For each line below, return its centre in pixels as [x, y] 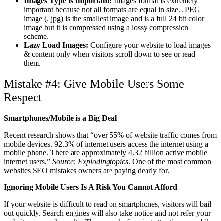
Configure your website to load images [149, 45]
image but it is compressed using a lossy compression [106, 28]
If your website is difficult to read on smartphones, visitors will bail [108, 204]
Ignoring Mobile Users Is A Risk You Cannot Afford [91, 187]
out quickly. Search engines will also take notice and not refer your [107, 213]
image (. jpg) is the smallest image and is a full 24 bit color [114, 19]
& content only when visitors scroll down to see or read [110, 54]
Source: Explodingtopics [90, 162]
